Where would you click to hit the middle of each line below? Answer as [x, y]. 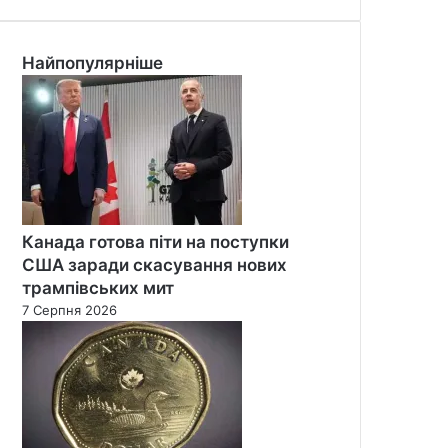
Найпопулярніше [92, 62]
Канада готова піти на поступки [155, 241]
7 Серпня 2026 [69, 309]
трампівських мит [98, 287]
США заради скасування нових [154, 264]
